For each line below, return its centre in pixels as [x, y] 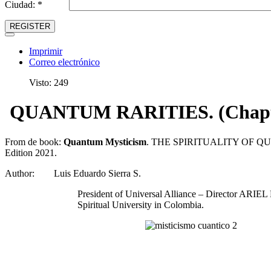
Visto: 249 [49, 83]
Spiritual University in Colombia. [141, 204]
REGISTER [30, 26]
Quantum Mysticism [105, 142]
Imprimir [46, 51]
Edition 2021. [31, 152]
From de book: [34, 142]
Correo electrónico [64, 62]
